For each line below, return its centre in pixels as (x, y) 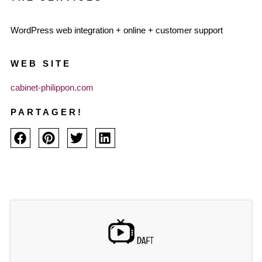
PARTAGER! (47, 112)
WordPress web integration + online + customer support (117, 30)
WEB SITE (41, 64)
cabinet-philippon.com (52, 88)
